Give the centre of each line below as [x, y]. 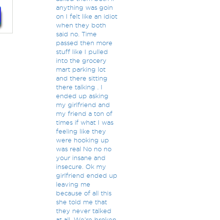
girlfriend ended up [86, 175]
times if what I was [84, 122]
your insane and [81, 158]
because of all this [83, 193]
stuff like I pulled [82, 52]
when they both [81, 25]
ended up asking [82, 96]
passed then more [84, 43]
